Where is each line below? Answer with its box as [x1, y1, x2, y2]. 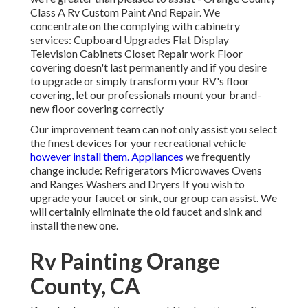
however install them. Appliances [30, 150, 184, 164]
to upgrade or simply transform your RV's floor [30, 74, 250, 88]
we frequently [184, 150, 250, 164]
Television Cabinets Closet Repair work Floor [30, 47, 243, 60]
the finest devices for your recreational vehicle [30, 136, 246, 150]
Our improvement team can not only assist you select [30, 122, 277, 136]
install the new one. [30, 219, 118, 232]
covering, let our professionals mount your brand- [30, 88, 261, 102]
